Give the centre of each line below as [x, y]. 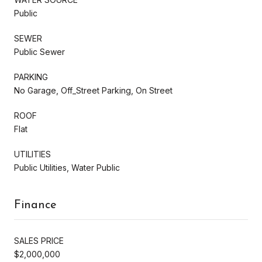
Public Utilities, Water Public [67, 167]
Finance [35, 205]
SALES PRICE [39, 240]
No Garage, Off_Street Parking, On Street [93, 90]
